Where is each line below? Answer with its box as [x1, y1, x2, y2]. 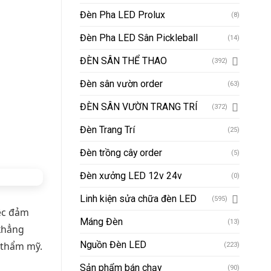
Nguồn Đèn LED [80, 239, 146, 251]
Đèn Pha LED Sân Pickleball [80, 32, 198, 44]
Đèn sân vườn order [80, 78, 163, 90]
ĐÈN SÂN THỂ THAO [80, 55, 167, 67]
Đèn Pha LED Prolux [80, 9, 165, 21]
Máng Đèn [80, 216, 123, 228]
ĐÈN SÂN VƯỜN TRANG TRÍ [80, 101, 198, 113]
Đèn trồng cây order [80, 147, 162, 159]
